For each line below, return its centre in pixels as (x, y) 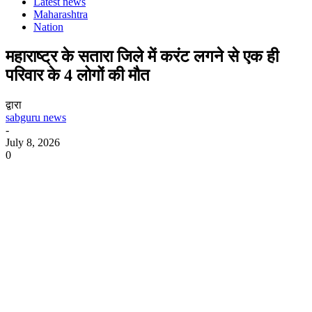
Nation (48, 27)
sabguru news (36, 117)
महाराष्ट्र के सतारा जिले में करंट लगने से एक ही (142, 56)
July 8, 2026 (33, 142)
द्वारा (14, 104)
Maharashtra (61, 14)
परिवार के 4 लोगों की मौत (78, 75)
